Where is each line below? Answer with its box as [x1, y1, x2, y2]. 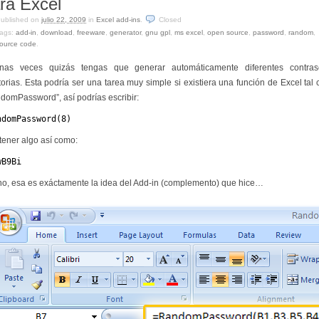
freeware [77, 28, 105, 37]
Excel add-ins [96, 16, 140, 24]
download [41, 28, 73, 37]
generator [110, 28, 141, 37]
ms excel [174, 28, 203, 37]
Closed [159, 16, 182, 24]
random [288, 28, 313, 37]
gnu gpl [145, 28, 170, 37]
